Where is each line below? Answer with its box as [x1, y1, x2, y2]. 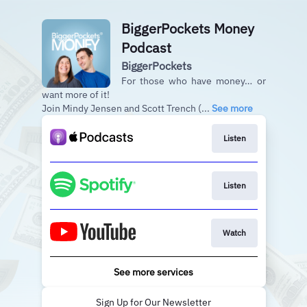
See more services [114, 266, 193, 278]
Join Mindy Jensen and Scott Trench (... [41, 102, 212, 114]
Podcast [121, 38, 171, 57]
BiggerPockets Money [121, 19, 254, 38]
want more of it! [41, 88, 112, 101]
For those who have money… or [121, 75, 266, 87]
